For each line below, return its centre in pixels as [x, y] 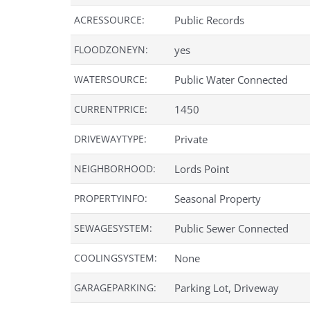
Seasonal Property [218, 199]
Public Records [209, 20]
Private [191, 139]
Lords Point [202, 169]
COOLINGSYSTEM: [116, 258]
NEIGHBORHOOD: [115, 169]
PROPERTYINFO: [111, 199]
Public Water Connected [231, 80]
